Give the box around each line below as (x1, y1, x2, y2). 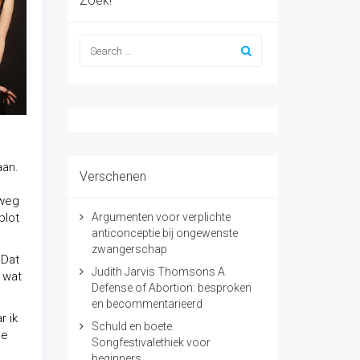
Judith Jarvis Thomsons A (91, 265, 225, 278)
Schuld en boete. (91, 320, 174, 333)
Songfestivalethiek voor (91, 336, 211, 349)
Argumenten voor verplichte (91, 211, 231, 223)
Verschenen (79, 169, 146, 184)
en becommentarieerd (91, 297, 202, 310)
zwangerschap (91, 243, 167, 256)
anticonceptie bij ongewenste (91, 227, 238, 239)
